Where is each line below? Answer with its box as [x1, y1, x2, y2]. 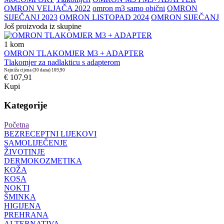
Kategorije [4, 100, 47, 111]
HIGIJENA [4, 201, 41, 210]
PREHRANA [4, 210, 48, 219]
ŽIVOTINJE [4, 147, 45, 156]
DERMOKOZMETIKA [4, 156, 82, 165]
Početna [4, 120, 29, 129]
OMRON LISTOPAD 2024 [59, 12, 149, 21]
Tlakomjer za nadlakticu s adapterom [4, 57, 120, 66]
